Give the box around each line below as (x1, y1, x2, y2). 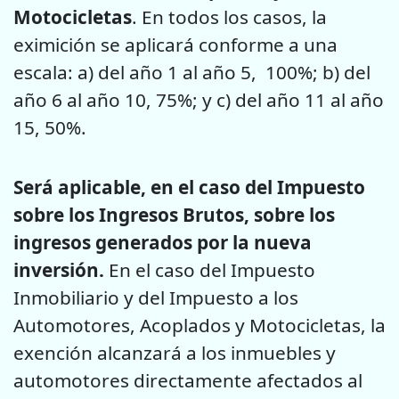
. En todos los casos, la (132, 4, 327, 30)
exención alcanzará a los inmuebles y (13, 339, 340, 365)
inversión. (13, 256, 104, 282)
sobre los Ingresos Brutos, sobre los (13, 201, 335, 227)
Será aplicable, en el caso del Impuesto (13, 174, 365, 199)
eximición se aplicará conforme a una (13, 32, 338, 58)
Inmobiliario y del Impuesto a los (13, 284, 298, 310)
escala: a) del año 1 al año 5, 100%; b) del (13, 60, 370, 85)
